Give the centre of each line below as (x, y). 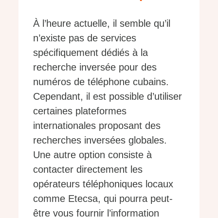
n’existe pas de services (85, 38)
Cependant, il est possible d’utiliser (108, 97)
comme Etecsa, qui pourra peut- (103, 199)
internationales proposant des (97, 126)
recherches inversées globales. (100, 140)
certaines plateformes (80, 111)
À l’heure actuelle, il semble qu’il (102, 24)
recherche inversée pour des (95, 67)
